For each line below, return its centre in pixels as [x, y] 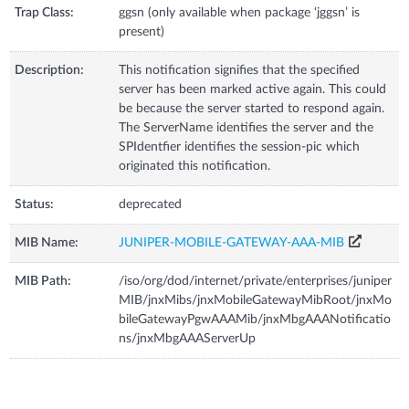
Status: [35, 204]
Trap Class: [45, 12]
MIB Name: [47, 242]
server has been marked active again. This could [253, 89]
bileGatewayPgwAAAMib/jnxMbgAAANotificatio [255, 319]
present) [142, 31]
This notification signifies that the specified [240, 70]
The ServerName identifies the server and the [246, 127]
